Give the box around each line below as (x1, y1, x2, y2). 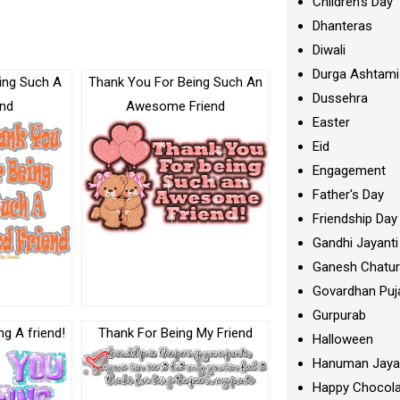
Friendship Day (312, 211, 398, 227)
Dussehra (312, 90, 369, 106)
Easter (312, 114, 351, 130)
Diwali (312, 42, 346, 58)
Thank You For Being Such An (87, 74, 262, 90)
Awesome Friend (125, 98, 225, 114)
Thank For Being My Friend (97, 324, 253, 341)
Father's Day (312, 187, 385, 203)
